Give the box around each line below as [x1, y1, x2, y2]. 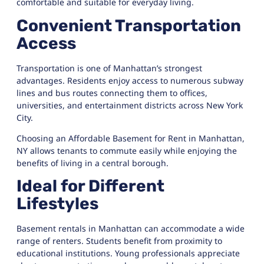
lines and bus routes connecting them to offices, [16, 87, 207, 98]
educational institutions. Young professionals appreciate [16, 247, 240, 259]
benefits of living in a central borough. [16, 157, 169, 169]
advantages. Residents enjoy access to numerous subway [16, 74, 243, 86]
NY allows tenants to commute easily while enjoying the [16, 145, 237, 157]
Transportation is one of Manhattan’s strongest [16, 62, 202, 74]
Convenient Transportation [16, 15, 241, 35]
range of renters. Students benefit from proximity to [16, 235, 222, 247]
